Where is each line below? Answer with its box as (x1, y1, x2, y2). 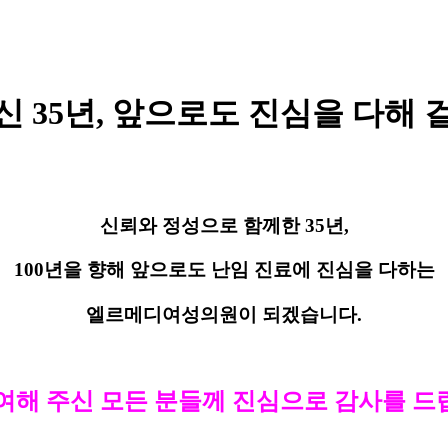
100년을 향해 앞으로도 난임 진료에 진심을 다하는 (13, 259, 435, 281)
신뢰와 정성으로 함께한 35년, (99, 214, 349, 236)
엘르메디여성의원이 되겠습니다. (86, 304, 362, 326)
